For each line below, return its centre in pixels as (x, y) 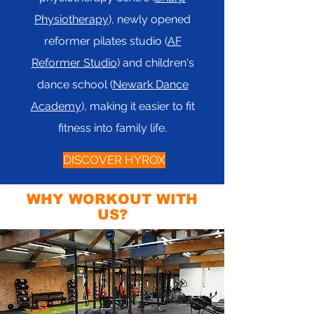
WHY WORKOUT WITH (112, 199)
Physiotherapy (71, 19)
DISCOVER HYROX (114, 160)
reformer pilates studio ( (105, 41)
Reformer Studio (74, 63)
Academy (56, 106)
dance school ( (75, 84)
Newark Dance (150, 84)
